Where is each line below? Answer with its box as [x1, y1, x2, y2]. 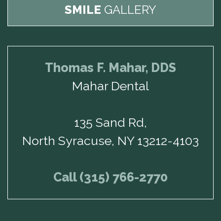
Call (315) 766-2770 [53, 170, 168, 185]
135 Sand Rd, [74, 115, 147, 130]
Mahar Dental [72, 78, 149, 94]
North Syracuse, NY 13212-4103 [22, 133, 199, 148]
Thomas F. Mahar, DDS [45, 60, 176, 75]
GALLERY [101, 2, 156, 17]
